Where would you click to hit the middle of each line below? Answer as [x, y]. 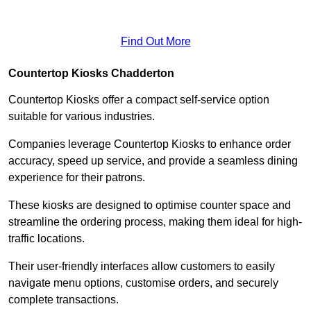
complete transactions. [65, 299]
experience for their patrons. [77, 177]
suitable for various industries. [83, 116]
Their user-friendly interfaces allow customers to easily [142, 266]
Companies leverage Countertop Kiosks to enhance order [150, 144]
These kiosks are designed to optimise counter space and [150, 205]
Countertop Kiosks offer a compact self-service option [139, 99]
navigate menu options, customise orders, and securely [143, 283]
